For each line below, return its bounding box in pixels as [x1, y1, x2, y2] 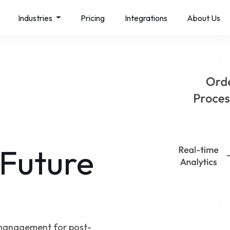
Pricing [81, 12, 105, 23]
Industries [18, 12, 54, 23]
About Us [187, 12, 221, 23]
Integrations [124, 12, 167, 23]
